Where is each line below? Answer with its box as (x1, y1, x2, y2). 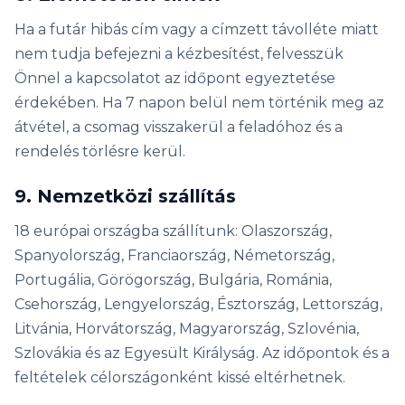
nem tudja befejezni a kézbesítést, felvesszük (14, 45, 344, 62)
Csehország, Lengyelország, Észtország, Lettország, (14, 296, 382, 313)
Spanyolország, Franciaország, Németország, (14, 247, 334, 264)
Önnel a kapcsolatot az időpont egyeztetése (14, 70, 335, 87)
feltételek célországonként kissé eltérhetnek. (14, 369, 345, 386)
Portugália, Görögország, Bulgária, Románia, (14, 271, 332, 288)
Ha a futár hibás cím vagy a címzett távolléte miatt (14, 21, 379, 38)
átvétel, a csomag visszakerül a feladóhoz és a (14, 118, 343, 136)
